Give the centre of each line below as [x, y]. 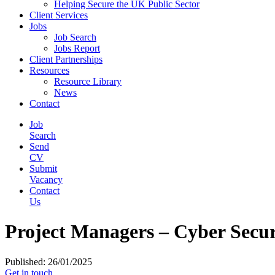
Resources [49, 70]
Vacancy [46, 180]
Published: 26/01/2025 [48, 261]
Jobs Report [77, 48]
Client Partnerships [66, 59]
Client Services [59, 15]
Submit [43, 168]
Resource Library [88, 81]
